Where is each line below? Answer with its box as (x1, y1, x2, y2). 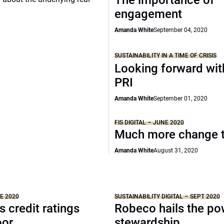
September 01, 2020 (153, 95, 208, 102)
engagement (114, 7, 182, 21)
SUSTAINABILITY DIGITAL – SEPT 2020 (114, 193, 220, 200)
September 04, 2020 (153, 26, 208, 33)
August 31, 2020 (153, 147, 198, 154)
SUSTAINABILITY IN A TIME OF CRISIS (114, 51, 217, 59)
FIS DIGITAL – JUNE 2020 (114, 119, 184, 126)
